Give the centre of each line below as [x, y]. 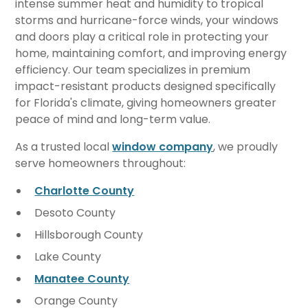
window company [163, 147]
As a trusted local [64, 147]
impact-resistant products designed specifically [146, 86]
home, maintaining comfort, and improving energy [151, 53]
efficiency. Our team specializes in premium [133, 70]
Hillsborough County [89, 235]
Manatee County [82, 279]
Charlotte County [85, 191]
